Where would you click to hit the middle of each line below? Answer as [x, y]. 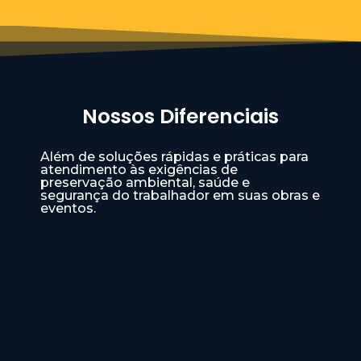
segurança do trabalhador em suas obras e [180, 196]
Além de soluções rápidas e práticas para [174, 157]
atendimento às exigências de [139, 170]
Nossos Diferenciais [180, 117]
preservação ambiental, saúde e [145, 183]
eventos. [68, 209]
